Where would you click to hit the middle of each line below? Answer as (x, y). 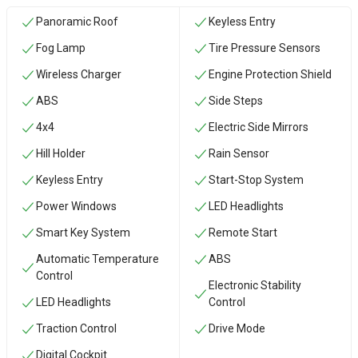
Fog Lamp (61, 48)
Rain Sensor (239, 153)
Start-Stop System (256, 180)
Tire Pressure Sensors (264, 48)
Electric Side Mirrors (258, 127)
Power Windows (76, 206)
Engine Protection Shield (270, 74)
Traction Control (76, 328)
